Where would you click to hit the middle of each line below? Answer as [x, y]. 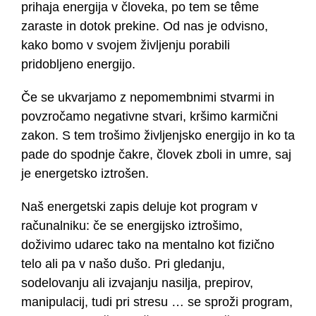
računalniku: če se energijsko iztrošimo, [132, 226]
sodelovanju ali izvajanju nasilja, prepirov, [137, 283]
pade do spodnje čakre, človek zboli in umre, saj [156, 155]
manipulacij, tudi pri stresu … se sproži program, [157, 302]
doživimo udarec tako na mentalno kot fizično [147, 245]
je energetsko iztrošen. [85, 174]
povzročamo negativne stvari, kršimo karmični [149, 117]
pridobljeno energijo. [78, 65]
